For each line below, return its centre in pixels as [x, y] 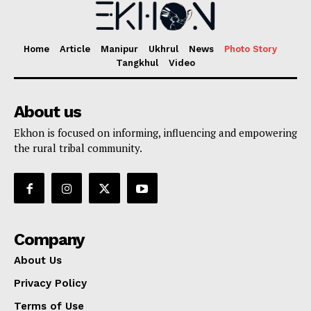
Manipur [119, 49]
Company [49, 240]
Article [75, 49]
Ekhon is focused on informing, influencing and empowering [155, 132]
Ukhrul [163, 49]
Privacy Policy [50, 284]
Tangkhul [137, 62]
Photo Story [251, 49]
